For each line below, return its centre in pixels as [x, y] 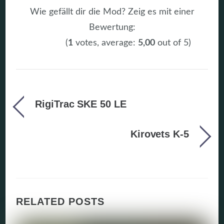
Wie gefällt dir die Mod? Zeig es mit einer [112, 12]
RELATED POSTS [60, 202]
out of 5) [173, 43]
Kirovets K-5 [159, 134]
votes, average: [105, 43]
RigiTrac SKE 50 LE [81, 104]
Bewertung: [112, 27]
